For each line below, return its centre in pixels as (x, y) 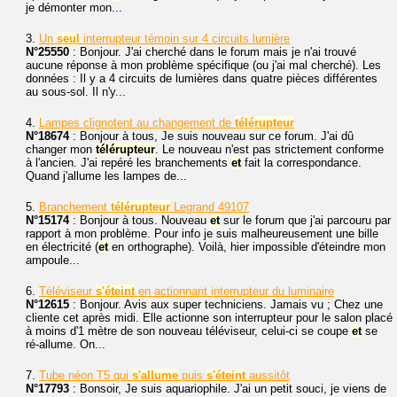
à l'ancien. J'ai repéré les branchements (128, 163)
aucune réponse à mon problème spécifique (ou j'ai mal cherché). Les (203, 65)
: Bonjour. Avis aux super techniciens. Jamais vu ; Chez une (226, 304)
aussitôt (268, 375)
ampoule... (53, 260)
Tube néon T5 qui (86, 375)
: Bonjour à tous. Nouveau (140, 220)
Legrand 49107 (210, 207)
